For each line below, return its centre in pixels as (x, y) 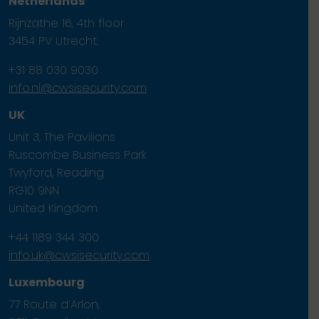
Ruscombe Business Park (78, 155)
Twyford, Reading (56, 173)
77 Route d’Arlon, (54, 305)
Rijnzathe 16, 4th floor (66, 23)
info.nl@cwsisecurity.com (78, 88)
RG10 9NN (34, 191)
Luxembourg (47, 283)
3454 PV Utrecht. (53, 41)
